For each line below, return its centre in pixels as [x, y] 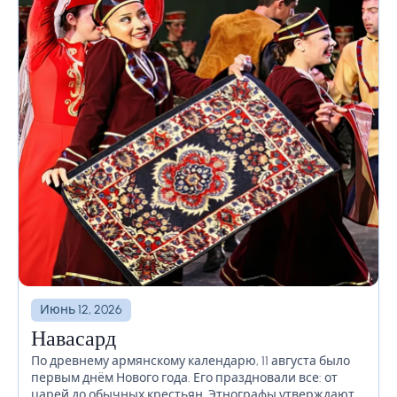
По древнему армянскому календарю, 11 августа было [191, 362]
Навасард [74, 342]
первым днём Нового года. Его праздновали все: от [184, 378]
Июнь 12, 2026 [81, 310]
